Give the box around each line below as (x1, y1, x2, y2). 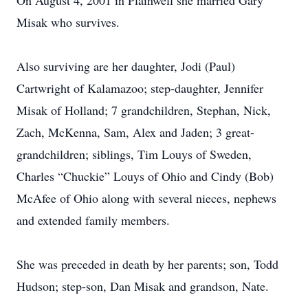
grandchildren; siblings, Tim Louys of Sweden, (16, 146, 252, 162)
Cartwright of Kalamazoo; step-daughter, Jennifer (16, 80, 263, 96)
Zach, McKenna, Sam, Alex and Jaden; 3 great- (16, 124, 254, 140)
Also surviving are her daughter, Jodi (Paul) (16, 58, 235, 74)
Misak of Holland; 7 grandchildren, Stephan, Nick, (16, 102, 271, 118)
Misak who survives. (16, 14, 120, 30)
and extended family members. (16, 212, 170, 228)
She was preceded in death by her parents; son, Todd (16, 256, 278, 272)
